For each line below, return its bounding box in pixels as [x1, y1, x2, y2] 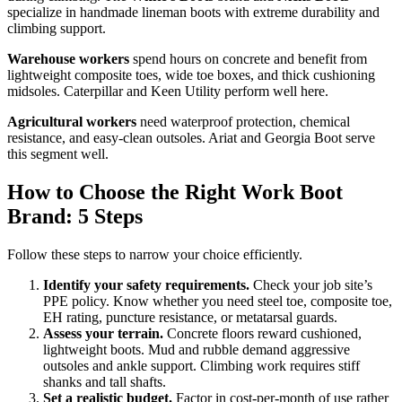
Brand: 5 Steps [7, 205, 143, 229]
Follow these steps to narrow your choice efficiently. [7, 246, 302, 262]
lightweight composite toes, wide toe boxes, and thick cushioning [7, 67, 375, 83]
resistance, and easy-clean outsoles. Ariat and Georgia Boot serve [7, 130, 375, 146]
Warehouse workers [7, 51, 129, 67]
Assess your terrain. [43, 325, 163, 341]
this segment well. [7, 146, 109, 162]
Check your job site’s [249, 276, 372, 293]
